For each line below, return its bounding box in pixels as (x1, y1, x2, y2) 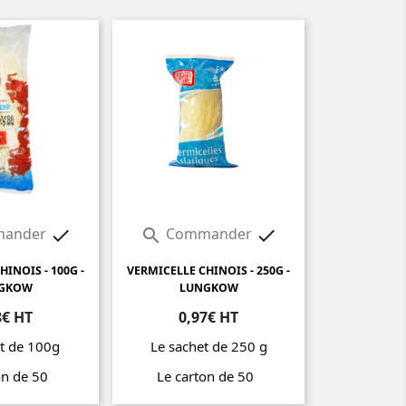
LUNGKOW (179, 280, 238, 296)
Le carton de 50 (156, 367, 261, 386)
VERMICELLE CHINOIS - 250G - (127, 263, 290, 279)
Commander (161, 224, 256, 245)
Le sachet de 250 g (150, 337, 267, 356)
